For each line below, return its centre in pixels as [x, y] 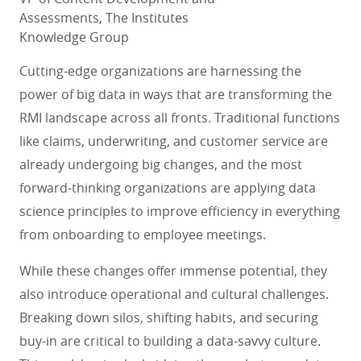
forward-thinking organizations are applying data [168, 188]
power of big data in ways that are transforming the [176, 94]
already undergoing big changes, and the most [161, 164]
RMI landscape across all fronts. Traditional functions [180, 118]
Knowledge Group [74, 37]
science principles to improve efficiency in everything [180, 211]
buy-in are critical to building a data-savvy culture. [170, 341]
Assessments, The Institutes [104, 18]
